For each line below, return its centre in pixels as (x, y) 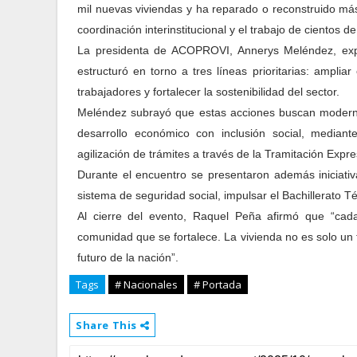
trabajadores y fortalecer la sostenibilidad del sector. (208, 92)
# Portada (218, 284)
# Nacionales (146, 284)
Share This (108, 325)
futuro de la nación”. (128, 257)
